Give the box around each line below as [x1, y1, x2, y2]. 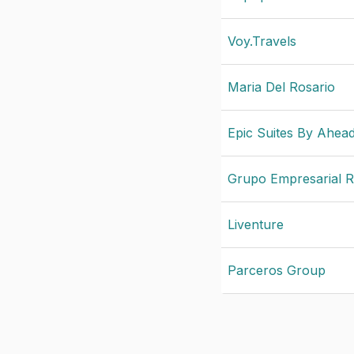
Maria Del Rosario [228, 79, 335, 95]
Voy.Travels [228, 33, 296, 49]
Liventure [228, 217, 284, 232]
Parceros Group [228, 262, 326, 278]
